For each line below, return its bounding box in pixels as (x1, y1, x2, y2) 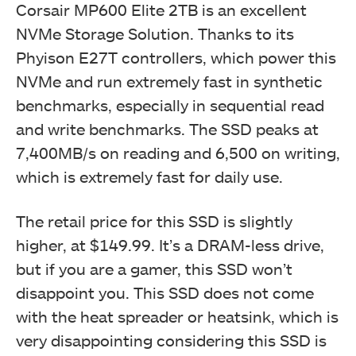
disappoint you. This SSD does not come (16, 282, 314, 302)
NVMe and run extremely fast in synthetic (16, 71, 323, 91)
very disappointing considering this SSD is (16, 330, 327, 350)
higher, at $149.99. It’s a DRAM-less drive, (16, 234, 324, 254)
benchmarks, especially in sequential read (16, 95, 324, 114)
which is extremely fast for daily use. (16, 166, 283, 186)
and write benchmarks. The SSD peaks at (16, 118, 319, 138)
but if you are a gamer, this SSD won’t (16, 258, 292, 278)
